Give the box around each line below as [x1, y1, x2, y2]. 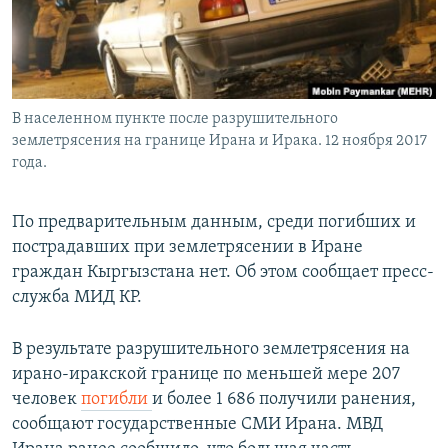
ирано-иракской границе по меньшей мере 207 [12, 365, 400, 385]
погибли [81, 390, 152, 410]
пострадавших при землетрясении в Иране [12, 238, 363, 258]
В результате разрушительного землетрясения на [12, 340, 410, 360]
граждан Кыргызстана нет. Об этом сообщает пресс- [12, 263, 434, 283]
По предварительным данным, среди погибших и [12, 213, 416, 233]
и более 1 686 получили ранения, [152, 390, 416, 410]
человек [12, 390, 81, 410]
